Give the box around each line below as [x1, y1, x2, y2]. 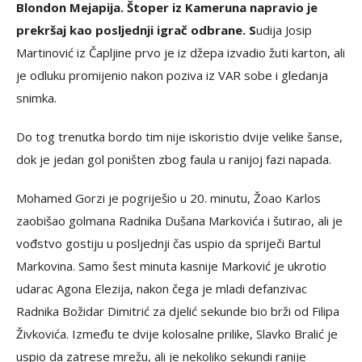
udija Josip [256, 21, 312, 38]
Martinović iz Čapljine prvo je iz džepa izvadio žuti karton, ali [16, 44, 345, 61]
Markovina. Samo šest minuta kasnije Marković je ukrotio [16, 257, 326, 274]
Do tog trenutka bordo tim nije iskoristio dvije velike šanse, [16, 128, 343, 145]
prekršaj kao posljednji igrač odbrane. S [16, 21, 256, 38]
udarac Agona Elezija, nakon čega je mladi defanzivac [16, 280, 307, 297]
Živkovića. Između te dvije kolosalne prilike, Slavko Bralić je [16, 325, 338, 342]
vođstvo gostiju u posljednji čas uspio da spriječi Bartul [16, 234, 321, 251]
